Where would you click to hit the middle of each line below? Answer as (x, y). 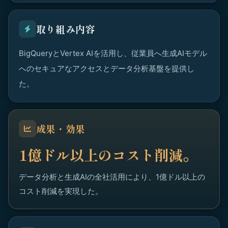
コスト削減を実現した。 (61, 191)
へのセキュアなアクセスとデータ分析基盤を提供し (107, 68)
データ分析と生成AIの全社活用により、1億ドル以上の (112, 177)
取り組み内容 (66, 29)
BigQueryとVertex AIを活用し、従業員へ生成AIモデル (113, 53)
